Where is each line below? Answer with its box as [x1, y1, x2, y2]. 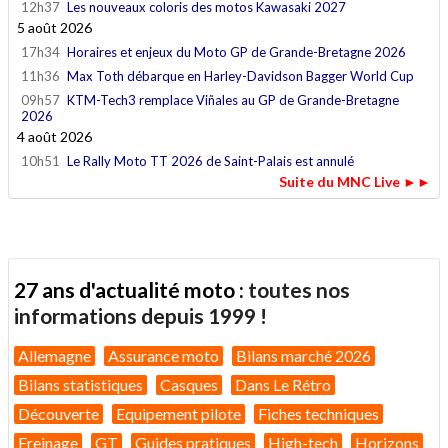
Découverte [18, 404, 99, 424]
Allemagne [18, 346, 91, 366]
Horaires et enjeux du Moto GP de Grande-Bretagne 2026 [67, 44, 406, 61]
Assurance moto [108, 346, 219, 366]
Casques [160, 375, 218, 395]
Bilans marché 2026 [236, 346, 371, 366]
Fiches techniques [258, 404, 379, 424]
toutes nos [248, 276, 350, 302]
